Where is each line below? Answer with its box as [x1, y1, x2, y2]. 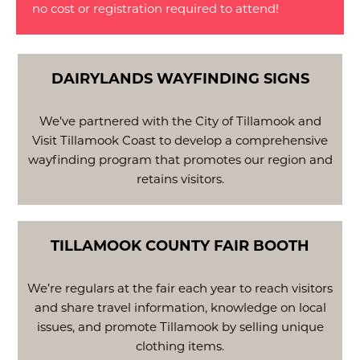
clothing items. [136, 337, 224, 354]
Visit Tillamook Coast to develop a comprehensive [32, 132, 328, 148]
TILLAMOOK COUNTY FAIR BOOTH [51, 236, 309, 255]
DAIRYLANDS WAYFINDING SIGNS [51, 69, 309, 88]
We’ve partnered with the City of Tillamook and [39, 112, 321, 129]
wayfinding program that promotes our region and [27, 151, 333, 167]
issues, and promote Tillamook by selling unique [36, 318, 324, 334]
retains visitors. [136, 170, 224, 186]
